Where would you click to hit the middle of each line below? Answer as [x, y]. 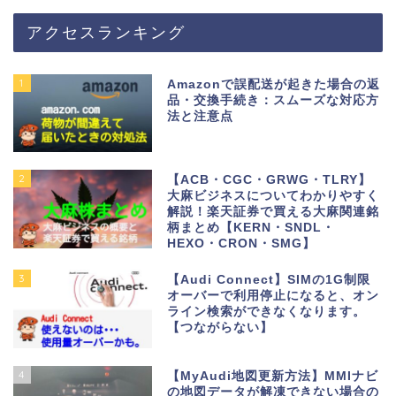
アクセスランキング [106, 32]
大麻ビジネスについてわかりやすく [274, 196]
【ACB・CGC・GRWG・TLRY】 [270, 180]
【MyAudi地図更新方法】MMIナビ [273, 376]
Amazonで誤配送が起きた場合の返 [274, 85]
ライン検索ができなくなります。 [267, 312]
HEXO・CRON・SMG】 [242, 244]
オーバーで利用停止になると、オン [274, 296]
